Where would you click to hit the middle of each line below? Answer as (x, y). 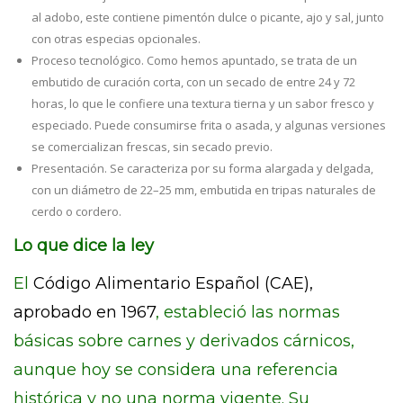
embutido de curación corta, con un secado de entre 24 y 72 (193, 82)
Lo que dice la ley (84, 246)
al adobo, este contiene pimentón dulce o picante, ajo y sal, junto (208, 17)
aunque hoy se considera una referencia (176, 370)
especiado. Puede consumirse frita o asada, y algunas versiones (209, 125)
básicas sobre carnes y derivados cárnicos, (184, 341)
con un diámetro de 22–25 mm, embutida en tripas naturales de (204, 190)
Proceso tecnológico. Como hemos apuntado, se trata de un (194, 60)
